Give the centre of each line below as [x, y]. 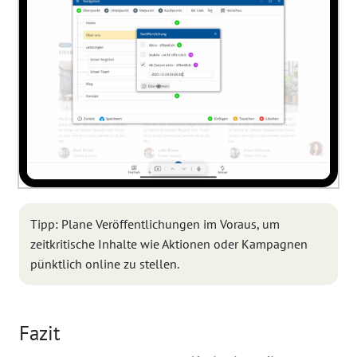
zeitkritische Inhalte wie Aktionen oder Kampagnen [169, 244]
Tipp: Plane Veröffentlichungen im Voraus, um [155, 224]
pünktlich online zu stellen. [105, 264]
